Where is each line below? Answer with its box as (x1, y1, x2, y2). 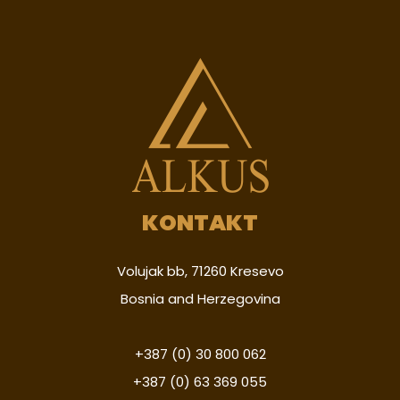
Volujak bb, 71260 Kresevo (116, 261, 284, 280)
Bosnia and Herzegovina (120, 288, 280, 308)
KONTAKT (142, 206, 258, 238)
